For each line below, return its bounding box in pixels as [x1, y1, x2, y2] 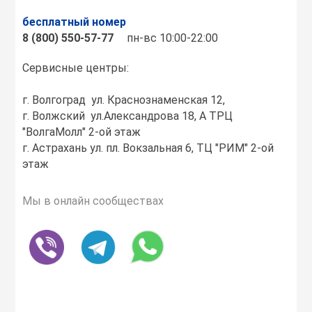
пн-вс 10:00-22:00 [127, 31, 219, 45]
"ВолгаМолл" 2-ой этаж [22, 125, 144, 139]
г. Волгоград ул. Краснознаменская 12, [22, 93, 226, 107]
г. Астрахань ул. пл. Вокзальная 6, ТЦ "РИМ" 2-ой [22, 141, 274, 155]
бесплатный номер [22, 15, 127, 29]
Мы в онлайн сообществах [22, 194, 164, 208]
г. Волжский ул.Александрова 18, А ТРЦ [22, 109, 233, 123]
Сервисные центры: [22, 61, 130, 75]
